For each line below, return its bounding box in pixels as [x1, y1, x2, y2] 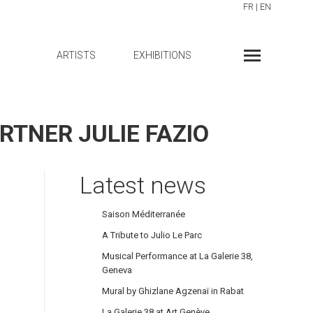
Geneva [102, 265, 132, 275]
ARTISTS [57, 50, 96, 61]
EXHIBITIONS [133, 50, 191, 61]
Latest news [80, 171, 206, 199]
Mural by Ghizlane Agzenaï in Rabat [102, 286, 244, 296]
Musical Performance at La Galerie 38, [102, 251, 253, 261]
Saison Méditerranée [102, 209, 185, 219]
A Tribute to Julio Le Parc [102, 230, 202, 240]
